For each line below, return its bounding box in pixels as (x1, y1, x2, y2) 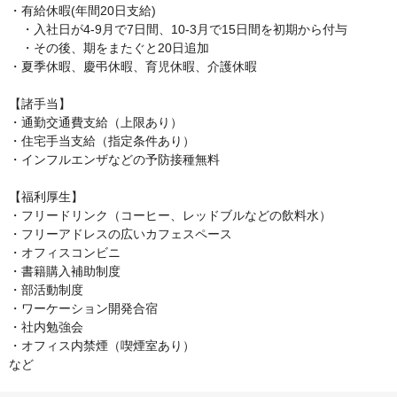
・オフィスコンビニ (9, 245, 121, 261)
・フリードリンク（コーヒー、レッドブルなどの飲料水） (9, 208, 331, 223)
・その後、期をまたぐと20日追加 (9, 41, 209, 56)
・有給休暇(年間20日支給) (9, 4, 156, 19)
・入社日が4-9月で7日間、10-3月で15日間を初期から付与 (9, 22, 347, 37)
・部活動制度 (9, 283, 83, 298)
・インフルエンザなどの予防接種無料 (9, 152, 220, 167)
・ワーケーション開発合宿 (9, 301, 158, 316)
